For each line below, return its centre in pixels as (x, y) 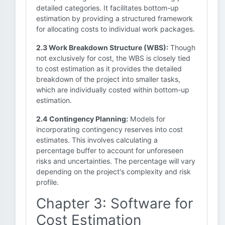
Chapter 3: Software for (115, 203)
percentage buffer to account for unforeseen (110, 150)
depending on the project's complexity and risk (114, 172)
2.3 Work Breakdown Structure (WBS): (102, 47)
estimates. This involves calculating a (97, 140)
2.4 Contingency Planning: (82, 119)
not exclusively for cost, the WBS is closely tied (113, 58)
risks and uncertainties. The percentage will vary (116, 161)
